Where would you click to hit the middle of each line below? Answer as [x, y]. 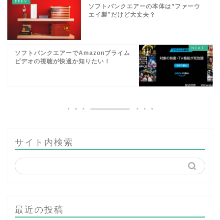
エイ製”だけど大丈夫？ [122, 15]
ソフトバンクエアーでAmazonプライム [72, 53]
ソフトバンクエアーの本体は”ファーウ [144, 7]
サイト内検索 [44, 142]
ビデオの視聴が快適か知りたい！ [63, 62]
